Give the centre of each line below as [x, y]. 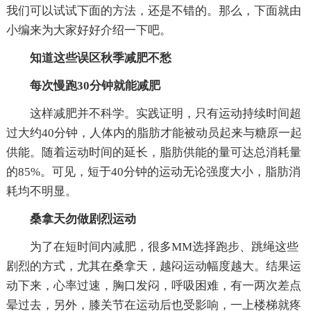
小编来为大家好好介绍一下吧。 [89, 30]
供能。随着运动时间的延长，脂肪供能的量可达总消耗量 [153, 152]
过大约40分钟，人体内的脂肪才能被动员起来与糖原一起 [154, 133]
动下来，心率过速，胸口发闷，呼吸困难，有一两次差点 [153, 285]
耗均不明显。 [41, 191]
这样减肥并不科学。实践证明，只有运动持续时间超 [165, 113]
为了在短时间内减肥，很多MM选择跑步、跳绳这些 [164, 246]
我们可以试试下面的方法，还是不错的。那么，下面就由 [153, 10]
